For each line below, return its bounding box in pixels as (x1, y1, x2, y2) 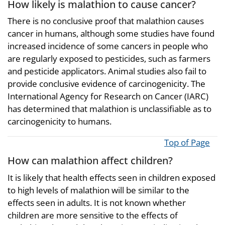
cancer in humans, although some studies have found (8, 28, 214, 40)
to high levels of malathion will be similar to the (8, 184, 189, 196)
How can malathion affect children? (8, 153, 173, 168)
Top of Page (164, 137, 210, 149)
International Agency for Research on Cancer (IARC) (8, 90, 208, 102)
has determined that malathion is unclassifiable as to (8, 103, 211, 115)
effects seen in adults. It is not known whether (8, 196, 186, 208)
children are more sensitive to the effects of (8, 209, 178, 221)
